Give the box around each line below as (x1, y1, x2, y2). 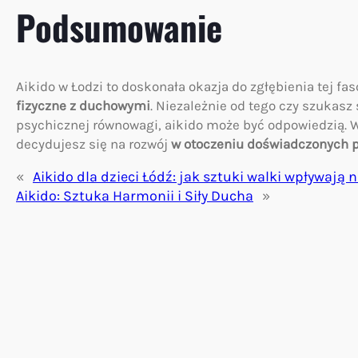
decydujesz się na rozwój (16, 136, 171, 153)
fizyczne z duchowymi (16, 97, 150, 114)
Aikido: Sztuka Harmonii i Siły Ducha (16, 187, 253, 205)
